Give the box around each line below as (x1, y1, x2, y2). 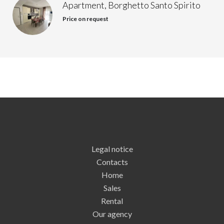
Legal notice (91, 144, 133, 153)
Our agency (92, 209, 132, 218)
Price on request (62, 15, 108, 22)
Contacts (96, 157, 128, 166)
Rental (101, 196, 123, 205)
